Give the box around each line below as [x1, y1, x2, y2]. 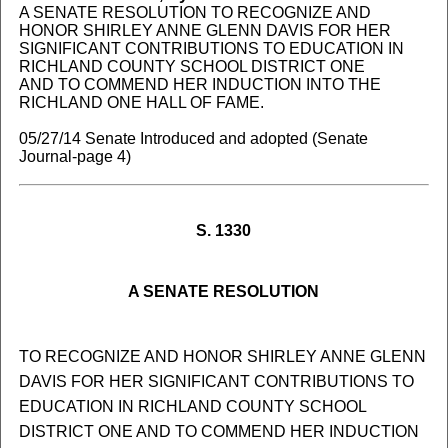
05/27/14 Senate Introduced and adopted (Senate [18, 130, 368, 147]
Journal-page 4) [18, 148, 131, 165]
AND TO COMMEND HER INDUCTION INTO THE [18, 76, 381, 93]
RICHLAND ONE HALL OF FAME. [18, 94, 264, 111]
